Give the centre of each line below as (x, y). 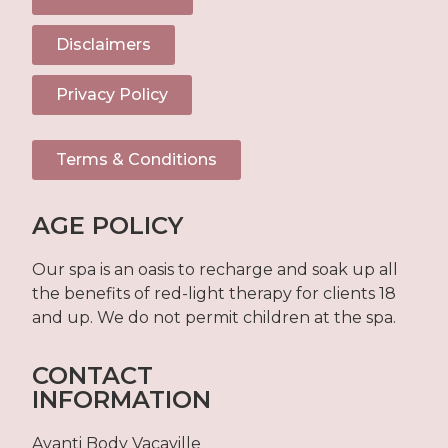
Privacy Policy (112, 94)
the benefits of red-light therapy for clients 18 (214, 293)
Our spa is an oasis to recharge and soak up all (215, 269)
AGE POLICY (108, 225)
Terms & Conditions (137, 159)
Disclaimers (104, 44)
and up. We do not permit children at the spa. (214, 317)
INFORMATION (122, 399)
